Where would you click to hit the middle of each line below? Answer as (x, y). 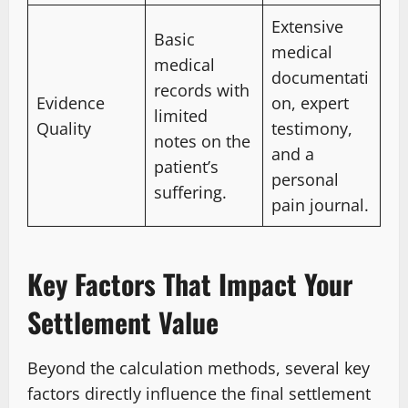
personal (305, 179)
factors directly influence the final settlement (199, 393)
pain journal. (320, 204)
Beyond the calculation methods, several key (199, 367)
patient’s (186, 166)
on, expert (310, 102)
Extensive (307, 26)
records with (202, 90)
